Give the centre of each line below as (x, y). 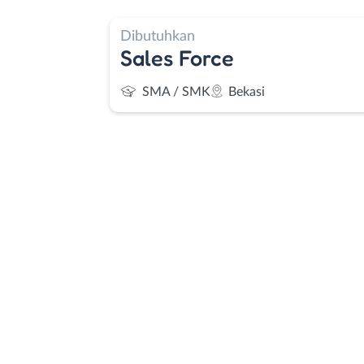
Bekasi (247, 92)
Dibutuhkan (158, 36)
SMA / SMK (176, 92)
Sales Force (177, 57)
